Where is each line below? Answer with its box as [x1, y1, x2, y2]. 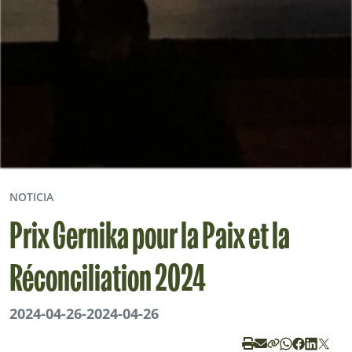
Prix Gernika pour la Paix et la [9, 222, 290, 258]
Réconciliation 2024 [9, 264, 206, 300]
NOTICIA [9, 189, 53, 205]
